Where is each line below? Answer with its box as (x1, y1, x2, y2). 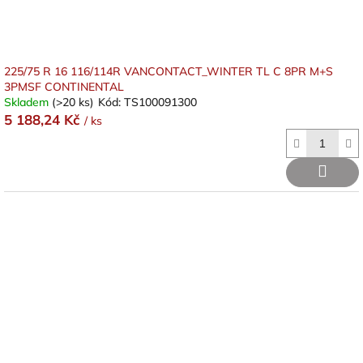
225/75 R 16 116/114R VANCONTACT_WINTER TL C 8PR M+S (4, 64, 333, 79)
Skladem (4, 95, 52, 109)
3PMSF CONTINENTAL (4, 79, 124, 94)
